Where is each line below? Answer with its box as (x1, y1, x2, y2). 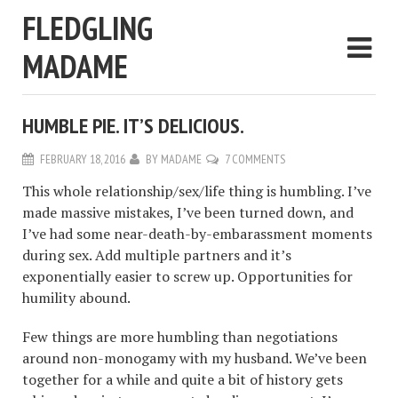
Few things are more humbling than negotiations (22, 327, 338, 346)
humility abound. (22, 288, 131, 307)
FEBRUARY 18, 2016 (40, 151, 125, 167)
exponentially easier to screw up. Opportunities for (22, 267, 353, 286)
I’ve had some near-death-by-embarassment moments (22, 224, 372, 243)
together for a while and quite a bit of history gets (22, 370, 343, 389)
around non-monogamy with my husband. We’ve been (22, 348, 367, 368)
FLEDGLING (22, 7, 153, 49)
